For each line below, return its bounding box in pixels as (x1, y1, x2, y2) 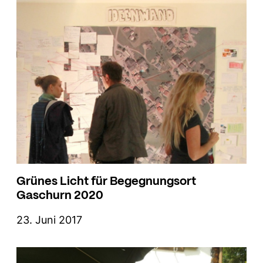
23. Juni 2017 (16, 214, 82, 227)
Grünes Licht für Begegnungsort (16, 170, 196, 190)
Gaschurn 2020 (16, 184, 103, 204)
